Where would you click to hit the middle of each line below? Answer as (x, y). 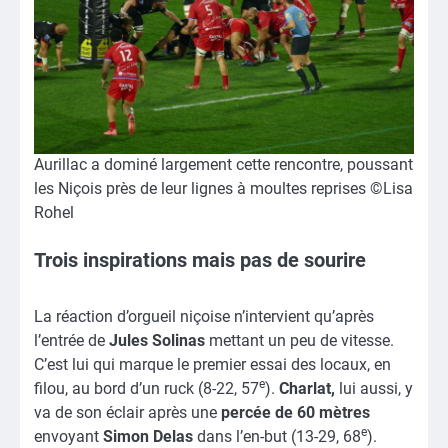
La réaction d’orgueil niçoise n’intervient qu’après (204, 317)
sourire (335, 260)
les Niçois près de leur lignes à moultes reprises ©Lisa (223, 189)
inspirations (135, 260)
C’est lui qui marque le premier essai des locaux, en (212, 365)
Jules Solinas (159, 341)
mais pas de (245, 260)
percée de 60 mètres (295, 413)
